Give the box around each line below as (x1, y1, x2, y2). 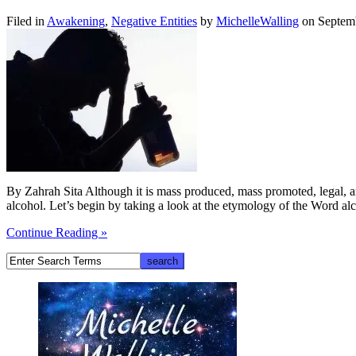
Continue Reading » (6, 226, 107, 240)
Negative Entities (111, 14, 197, 29)
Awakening (47, 14, 105, 29)
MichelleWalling (216, 14, 299, 29)
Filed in (6, 14, 47, 29)
